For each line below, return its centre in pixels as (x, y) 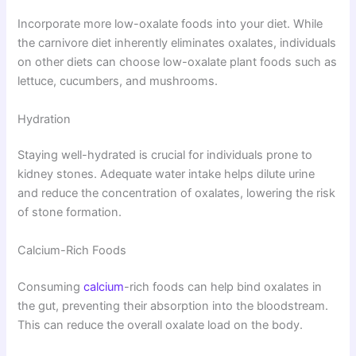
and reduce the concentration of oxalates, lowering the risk (177, 193)
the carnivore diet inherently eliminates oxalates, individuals (177, 43)
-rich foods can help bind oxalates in (223, 286)
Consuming (51, 286)
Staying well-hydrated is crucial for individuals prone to (165, 155)
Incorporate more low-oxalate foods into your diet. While (170, 24)
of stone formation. (70, 213)
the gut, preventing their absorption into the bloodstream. (173, 306)
